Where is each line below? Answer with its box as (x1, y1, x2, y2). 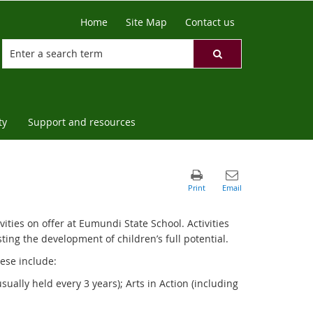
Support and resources (28, 115, 136, 129)
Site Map (126, 15, 167, 29)
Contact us (185, 15, 235, 29)
